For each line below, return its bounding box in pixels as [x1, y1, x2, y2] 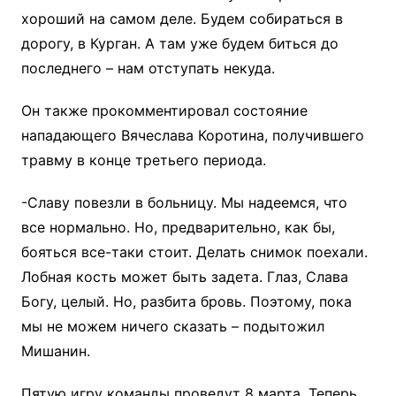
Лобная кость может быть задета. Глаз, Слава [20, 268, 348, 286]
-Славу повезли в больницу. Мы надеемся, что [20, 194, 347, 211]
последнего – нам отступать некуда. [20, 59, 275, 77]
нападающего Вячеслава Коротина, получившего [20, 126, 364, 144]
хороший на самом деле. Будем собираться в [20, 10, 343, 27]
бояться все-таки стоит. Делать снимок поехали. [20, 243, 368, 261]
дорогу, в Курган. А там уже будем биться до [20, 34, 339, 52]
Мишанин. [20, 342, 90, 360]
